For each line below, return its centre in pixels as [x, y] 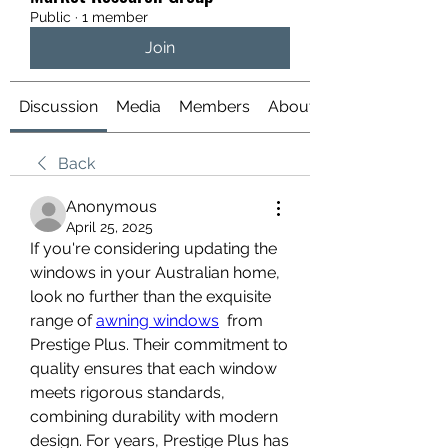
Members [214, 106]
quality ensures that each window [153, 368]
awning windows [157, 320]
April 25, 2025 [109, 227]
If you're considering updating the [153, 248]
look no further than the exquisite [150, 296]
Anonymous [111, 206]
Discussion [58, 106]
